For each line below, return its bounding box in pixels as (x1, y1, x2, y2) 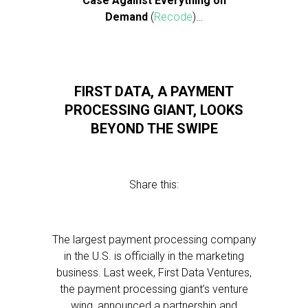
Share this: (129, 178, 179, 191)
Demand (105, 10, 148, 23)
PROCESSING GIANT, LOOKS (65, 102, 243, 118)
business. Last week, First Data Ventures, (56, 266, 252, 279)
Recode (154, 10, 192, 23)
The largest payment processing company (52, 233, 256, 246)
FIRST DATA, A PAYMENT (74, 83, 234, 100)
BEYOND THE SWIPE (90, 120, 218, 137)
